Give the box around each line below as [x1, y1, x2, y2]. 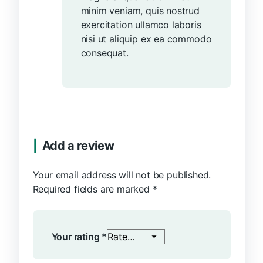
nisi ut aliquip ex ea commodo [80, 33, 212, 45]
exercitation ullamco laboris [80, 19, 201, 31]
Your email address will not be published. [32, 169, 211, 181]
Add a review [42, 139, 114, 153]
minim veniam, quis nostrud [80, 5, 200, 17]
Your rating [51, 231, 102, 243]
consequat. [80, 47, 129, 59]
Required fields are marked [32, 183, 153, 195]
